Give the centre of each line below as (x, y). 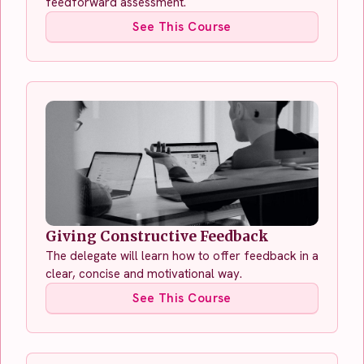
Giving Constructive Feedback (157, 236)
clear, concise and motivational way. (145, 273)
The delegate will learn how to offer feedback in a (182, 256)
